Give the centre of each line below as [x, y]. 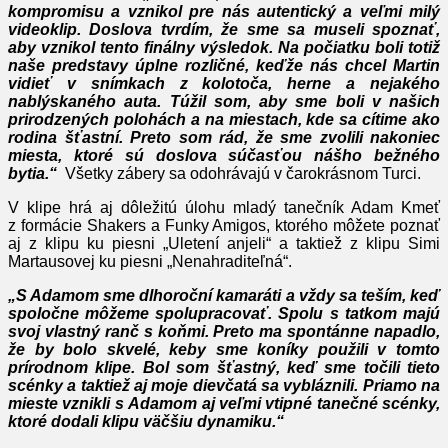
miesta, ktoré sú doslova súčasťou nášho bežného [224, 156]
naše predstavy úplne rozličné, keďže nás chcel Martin [224, 66]
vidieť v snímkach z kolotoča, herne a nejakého [224, 84]
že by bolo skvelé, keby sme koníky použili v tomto [224, 350]
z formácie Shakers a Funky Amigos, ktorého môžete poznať [224, 226]
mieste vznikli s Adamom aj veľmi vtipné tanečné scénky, [224, 404]
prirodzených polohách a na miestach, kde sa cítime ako [224, 120]
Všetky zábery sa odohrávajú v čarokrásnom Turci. [239, 174]
